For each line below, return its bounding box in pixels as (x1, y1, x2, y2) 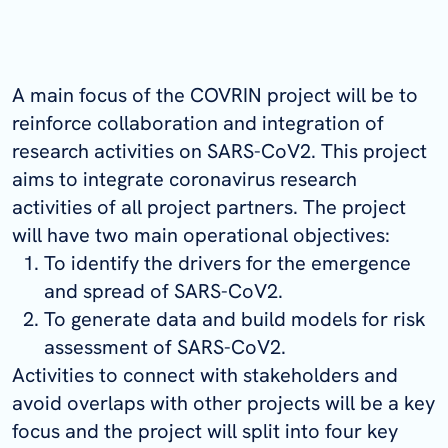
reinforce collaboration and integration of (12, 109, 384, 136)
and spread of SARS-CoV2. (44, 277, 283, 304)
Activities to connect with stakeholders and (12, 361, 398, 388)
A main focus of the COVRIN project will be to (12, 81, 418, 108)
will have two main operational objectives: (12, 221, 390, 248)
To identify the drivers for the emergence (44, 249, 411, 276)
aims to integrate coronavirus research (12, 165, 357, 192)
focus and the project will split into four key (12, 417, 398, 444)
